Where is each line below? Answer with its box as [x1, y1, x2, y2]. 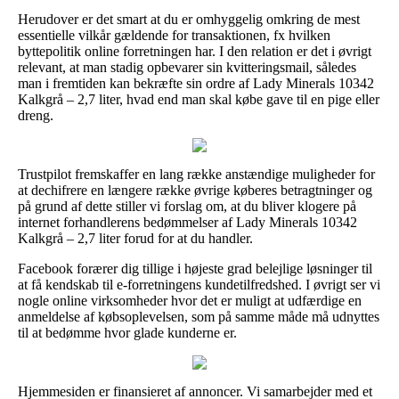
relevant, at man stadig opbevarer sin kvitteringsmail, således [18, 59, 356, 75]
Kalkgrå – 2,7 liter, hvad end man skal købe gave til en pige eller [18, 91, 379, 107]
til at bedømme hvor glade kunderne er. [18, 324, 237, 340]
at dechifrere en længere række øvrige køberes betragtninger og [18, 182, 372, 198]
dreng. [18, 107, 53, 123]
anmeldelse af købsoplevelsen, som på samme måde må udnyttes [18, 308, 379, 324]
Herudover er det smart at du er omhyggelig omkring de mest [18, 11, 360, 27]
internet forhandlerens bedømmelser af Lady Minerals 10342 [18, 214, 357, 230]
